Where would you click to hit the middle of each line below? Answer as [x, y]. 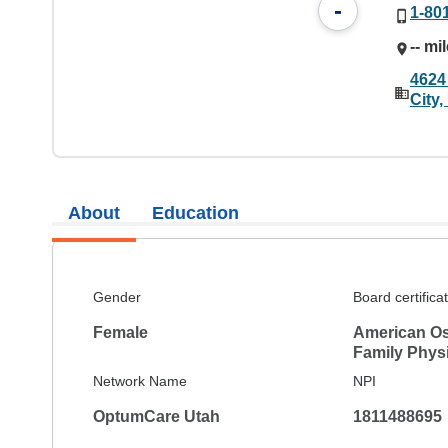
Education [195, 213]
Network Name [140, 380]
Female [120, 332]
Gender [117, 296]
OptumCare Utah [156, 416]
